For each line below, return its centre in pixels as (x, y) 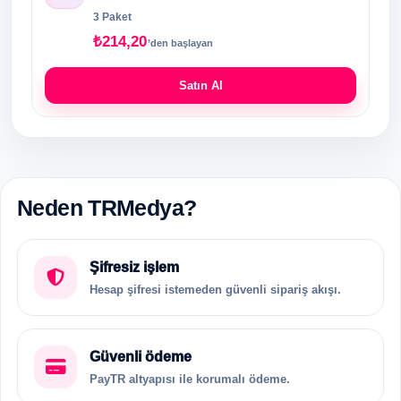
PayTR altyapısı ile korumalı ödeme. (190, 380)
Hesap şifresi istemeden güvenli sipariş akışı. (215, 290)
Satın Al (200, 85)
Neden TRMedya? (107, 208)
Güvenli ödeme (141, 356)
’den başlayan (180, 43)
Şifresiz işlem (134, 267)
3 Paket (112, 17)
